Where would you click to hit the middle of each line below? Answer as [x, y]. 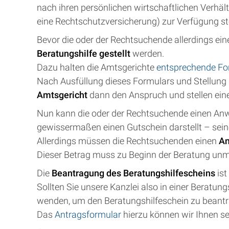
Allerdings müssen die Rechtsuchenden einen [128, 141]
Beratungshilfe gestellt [85, 53]
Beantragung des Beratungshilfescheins [133, 173]
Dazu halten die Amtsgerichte [97, 67]
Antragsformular [89, 214]
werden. [148, 53]
